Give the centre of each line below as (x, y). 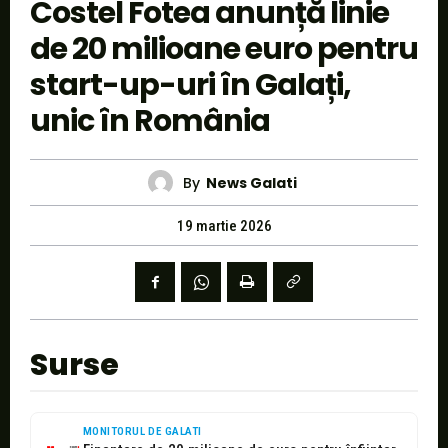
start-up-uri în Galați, (190, 85)
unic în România (150, 121)
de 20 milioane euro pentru (224, 49)
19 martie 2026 (224, 226)
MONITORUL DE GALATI (142, 432)
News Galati (251, 182)
